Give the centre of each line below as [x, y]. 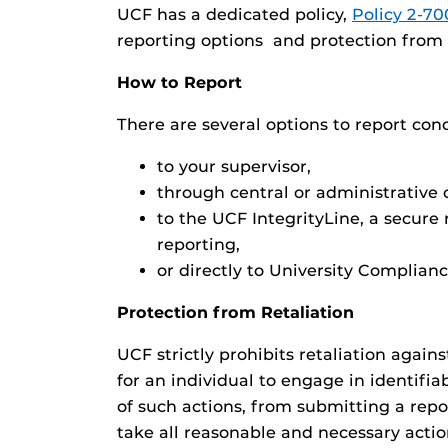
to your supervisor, [234, 166]
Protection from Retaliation [235, 312]
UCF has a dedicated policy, [234, 14]
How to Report [179, 82]
